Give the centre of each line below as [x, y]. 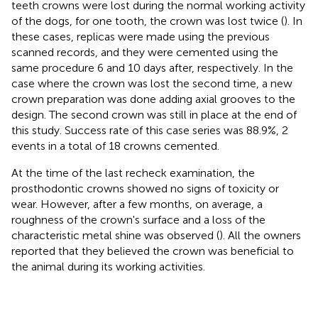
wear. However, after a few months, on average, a [137, 204]
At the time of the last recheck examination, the [133, 172]
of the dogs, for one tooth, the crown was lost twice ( [148, 21]
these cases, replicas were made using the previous [141, 36]
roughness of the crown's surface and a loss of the [138, 219]
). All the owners [260, 235]
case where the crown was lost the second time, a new [152, 83]
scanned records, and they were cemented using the [145, 52]
